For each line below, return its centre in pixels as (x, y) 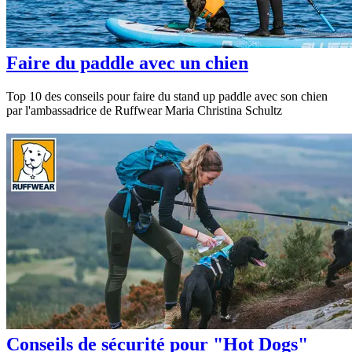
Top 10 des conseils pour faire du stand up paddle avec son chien (167, 96)
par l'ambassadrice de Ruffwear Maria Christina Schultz (144, 110)
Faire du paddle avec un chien (127, 62)
